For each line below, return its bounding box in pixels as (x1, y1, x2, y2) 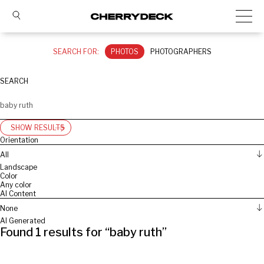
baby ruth (110, 225, 162, 239)
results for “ (41, 225, 110, 239)
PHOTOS (110, 47, 138, 56)
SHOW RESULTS (11, 123, 65, 132)
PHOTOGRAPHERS (150, 47, 212, 56)
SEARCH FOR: (52, 47, 99, 56)
